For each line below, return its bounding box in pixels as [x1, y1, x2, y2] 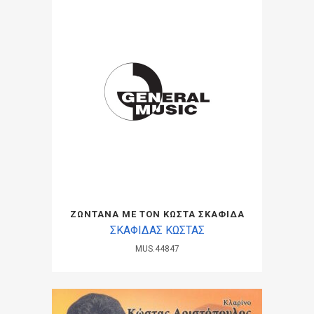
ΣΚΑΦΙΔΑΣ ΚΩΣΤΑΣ [109, 223, 205, 237]
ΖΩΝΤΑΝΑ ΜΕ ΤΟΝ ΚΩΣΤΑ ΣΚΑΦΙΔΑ [69, 208, 245, 219]
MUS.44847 [135, 243, 179, 254]
